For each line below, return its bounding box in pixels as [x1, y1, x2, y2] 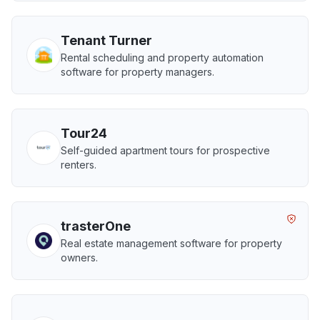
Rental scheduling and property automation [61, 51, 264, 64]
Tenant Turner [61, 33, 152, 48]
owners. [61, 251, 98, 264]
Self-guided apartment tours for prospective [61, 144, 270, 156]
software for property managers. [61, 66, 214, 78]
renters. [61, 159, 96, 171]
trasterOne [61, 219, 131, 234]
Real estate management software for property [61, 237, 282, 249]
